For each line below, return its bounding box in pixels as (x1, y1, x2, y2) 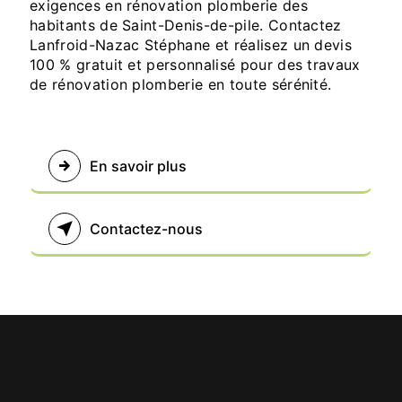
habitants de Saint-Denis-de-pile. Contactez (30, 16, 342, 35)
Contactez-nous (90, 220, 203, 239)
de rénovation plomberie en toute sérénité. (30, 75, 332, 94)
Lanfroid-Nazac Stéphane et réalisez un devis (30, 36, 353, 55)
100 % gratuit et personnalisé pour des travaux (30, 56, 361, 74)
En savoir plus (90, 157, 187, 176)
